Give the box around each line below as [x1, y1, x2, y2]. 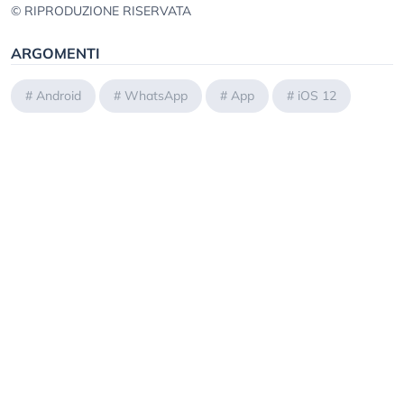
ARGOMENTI [11, 44, 100, 63]
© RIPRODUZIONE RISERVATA [11, 3, 191, 20]
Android [36, 87, 81, 105]
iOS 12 [298, 87, 336, 105]
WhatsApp [124, 87, 188, 105]
